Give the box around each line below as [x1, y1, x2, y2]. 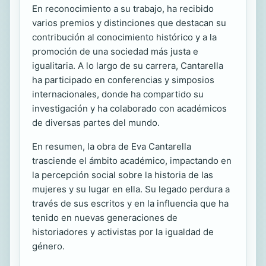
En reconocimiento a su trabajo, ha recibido [32, 3, 214, 15]
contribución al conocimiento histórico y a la [32, 31, 217, 43]
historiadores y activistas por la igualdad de [32, 226, 214, 238]
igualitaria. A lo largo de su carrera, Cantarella [32, 60, 223, 72]
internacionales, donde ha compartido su [32, 88, 204, 100]
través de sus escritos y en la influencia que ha [32, 198, 229, 210]
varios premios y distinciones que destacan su [32, 17, 226, 29]
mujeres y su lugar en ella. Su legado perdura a [32, 183, 230, 195]
